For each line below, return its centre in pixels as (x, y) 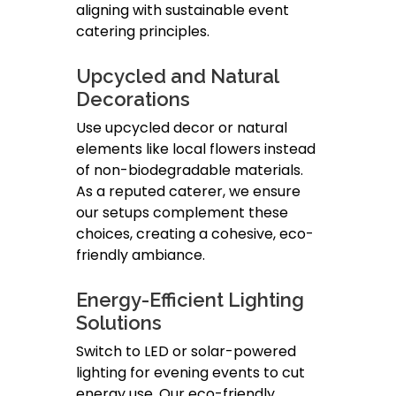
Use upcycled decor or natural (182, 128)
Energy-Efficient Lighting (190, 300)
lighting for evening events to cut (190, 373)
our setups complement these (182, 213)
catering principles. (143, 32)
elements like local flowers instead (196, 149)
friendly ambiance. (141, 255)
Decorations (133, 99)
